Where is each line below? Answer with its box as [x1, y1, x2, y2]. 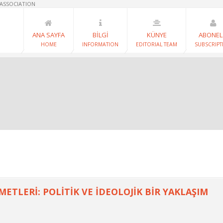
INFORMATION [82, 41, 118, 48]
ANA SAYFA [32, 30, 65, 39]
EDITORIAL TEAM [136, 41, 177, 48]
